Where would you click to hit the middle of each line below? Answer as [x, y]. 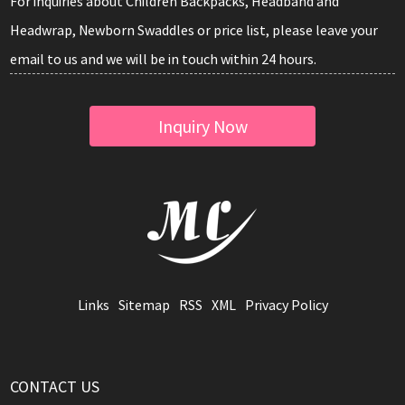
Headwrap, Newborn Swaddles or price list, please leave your [193, 29]
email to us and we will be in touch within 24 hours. [163, 58]
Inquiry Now [202, 126]
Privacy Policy [286, 304]
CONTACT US [54, 386]
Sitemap [144, 304]
